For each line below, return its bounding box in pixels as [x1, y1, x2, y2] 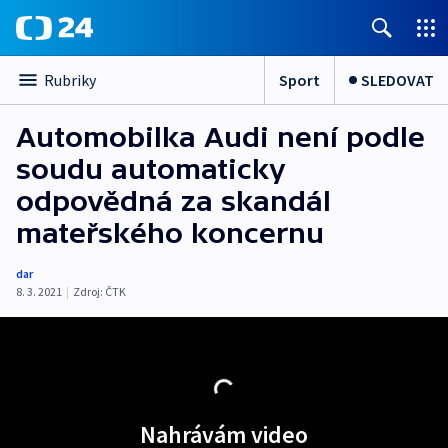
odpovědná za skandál [16, 185, 331, 217]
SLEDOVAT [361, 69, 434, 90]
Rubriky [44, 70, 96, 90]
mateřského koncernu [16, 217, 324, 249]
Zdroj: [73, 284, 103, 299]
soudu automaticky [16, 153, 286, 185]
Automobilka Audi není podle [16, 121, 425, 153]
